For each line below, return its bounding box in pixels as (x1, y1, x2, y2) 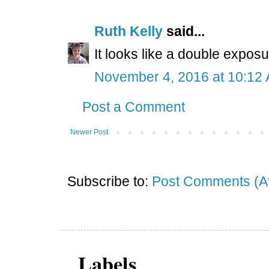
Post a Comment (82, 98, 185, 115)
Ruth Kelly (94, 23, 163, 39)
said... (163, 23, 205, 39)
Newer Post (70, 127, 108, 136)
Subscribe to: (67, 173, 152, 189)
